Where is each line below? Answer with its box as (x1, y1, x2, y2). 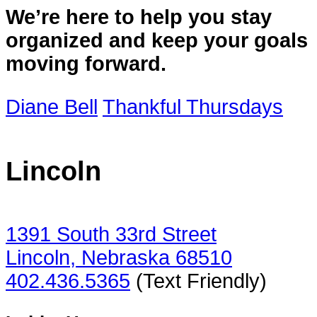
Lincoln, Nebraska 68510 (6, 246, 232, 269)
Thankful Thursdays (103, 96, 283, 119)
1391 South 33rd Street (6, 222, 217, 246)
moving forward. (6, 52, 166, 75)
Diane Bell (6, 96, 98, 119)
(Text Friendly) (130, 269, 267, 292)
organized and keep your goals (6, 28, 308, 52)
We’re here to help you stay (6, 5, 272, 28)
